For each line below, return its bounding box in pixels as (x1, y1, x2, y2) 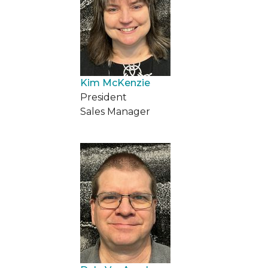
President (80, 92, 127, 103)
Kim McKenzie (80, 77, 150, 89)
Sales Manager (80, 106, 150, 117)
